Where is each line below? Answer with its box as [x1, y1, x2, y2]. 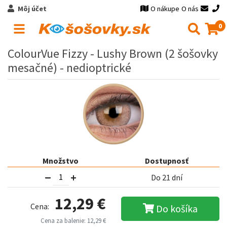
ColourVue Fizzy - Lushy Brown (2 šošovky [8, 46, 218, 61]
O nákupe [150, 4, 180, 13]
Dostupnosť [144, 156, 188, 166]
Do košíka [156, 202, 198, 215]
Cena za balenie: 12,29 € [41, 216, 106, 225]
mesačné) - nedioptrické [8, 60, 131, 75]
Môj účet [17, 4, 47, 13]
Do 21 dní [150, 172, 182, 182]
